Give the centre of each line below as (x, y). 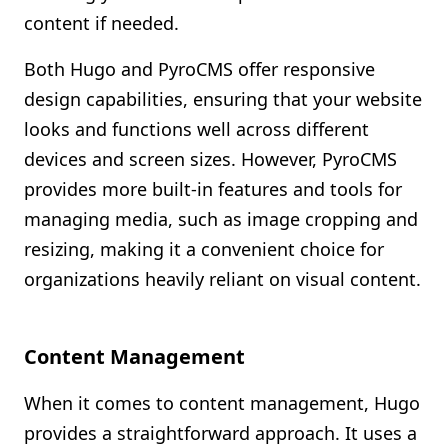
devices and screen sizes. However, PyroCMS (210, 159)
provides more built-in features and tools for (213, 189)
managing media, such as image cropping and (221, 219)
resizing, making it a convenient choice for (204, 249)
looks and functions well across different (196, 129)
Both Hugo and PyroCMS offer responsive (199, 69)
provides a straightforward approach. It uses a (220, 433)
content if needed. (101, 23)
